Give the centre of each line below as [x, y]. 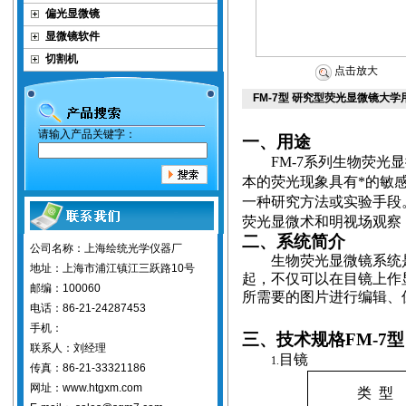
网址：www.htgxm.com [86, 388]
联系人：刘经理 [68, 348]
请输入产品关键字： [87, 134]
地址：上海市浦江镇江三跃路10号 [112, 268]
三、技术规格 [294, 339]
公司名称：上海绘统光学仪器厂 [106, 248]
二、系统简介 [294, 242]
